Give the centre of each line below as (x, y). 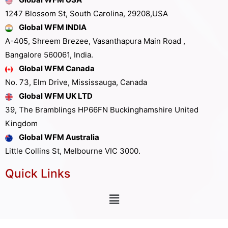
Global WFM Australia (59, 137)
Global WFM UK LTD (56, 96)
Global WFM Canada (57, 69)
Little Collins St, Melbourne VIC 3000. (73, 151)
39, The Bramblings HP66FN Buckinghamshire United (102, 110)
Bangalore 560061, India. (49, 55)
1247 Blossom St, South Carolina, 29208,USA (87, 14)
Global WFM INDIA (53, 27)
